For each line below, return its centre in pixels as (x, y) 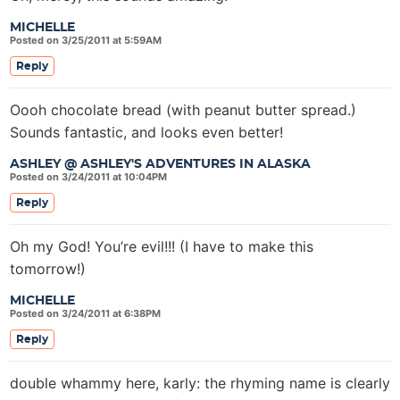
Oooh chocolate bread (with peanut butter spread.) (183, 110)
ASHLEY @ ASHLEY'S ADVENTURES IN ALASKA (160, 164)
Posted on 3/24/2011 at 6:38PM (85, 313)
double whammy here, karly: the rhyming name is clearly (200, 383)
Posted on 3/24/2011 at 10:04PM (88, 177)
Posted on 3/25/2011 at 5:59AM (86, 40)
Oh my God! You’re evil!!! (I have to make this (162, 246)
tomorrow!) (48, 269)
